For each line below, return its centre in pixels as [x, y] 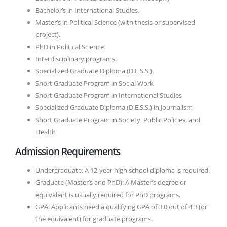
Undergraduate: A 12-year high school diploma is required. [123, 171]
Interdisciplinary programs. [76, 59]
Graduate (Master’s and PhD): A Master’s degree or [111, 183]
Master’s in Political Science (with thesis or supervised [115, 23]
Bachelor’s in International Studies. [87, 10]
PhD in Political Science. [70, 47]
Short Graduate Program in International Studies [109, 96]
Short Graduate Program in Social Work [94, 83]
